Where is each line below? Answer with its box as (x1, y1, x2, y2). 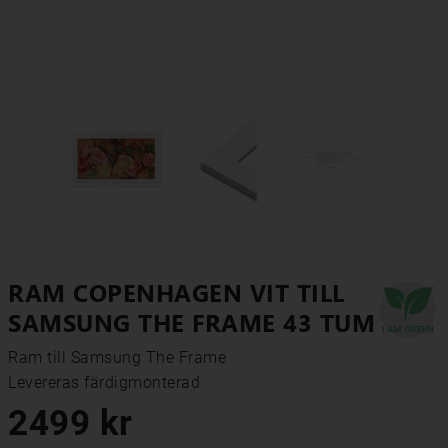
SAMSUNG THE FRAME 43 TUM (8, 306, 375, 338)
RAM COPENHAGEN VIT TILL (8, 276, 345, 308)
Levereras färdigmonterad (8, 373, 200, 392)
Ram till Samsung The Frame (8, 348, 226, 367)
